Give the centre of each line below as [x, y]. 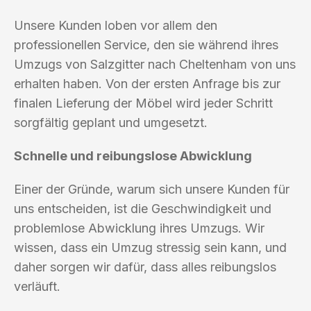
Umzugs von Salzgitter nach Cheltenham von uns [155, 64]
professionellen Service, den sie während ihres [146, 44]
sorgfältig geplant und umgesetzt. [111, 122]
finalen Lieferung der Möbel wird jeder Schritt [143, 103]
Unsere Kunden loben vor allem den [116, 25]
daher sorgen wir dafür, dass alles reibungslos [145, 267]
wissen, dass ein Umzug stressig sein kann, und [150, 247]
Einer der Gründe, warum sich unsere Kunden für [152, 189]
